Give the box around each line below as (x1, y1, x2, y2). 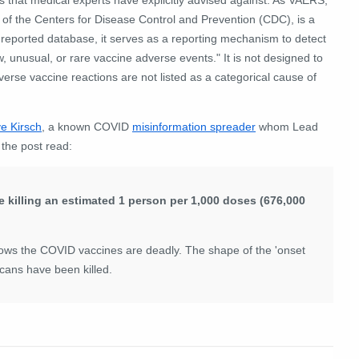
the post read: (2, 139, 72, 152)
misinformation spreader (132, 119, 256, 133)
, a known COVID (42, 119, 132, 133)
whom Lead (256, 119, 318, 133)
